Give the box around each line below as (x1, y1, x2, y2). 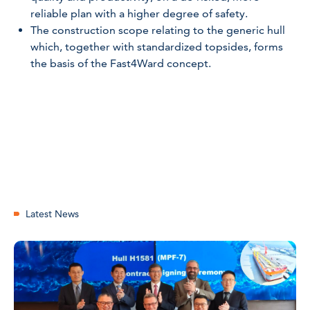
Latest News (26, 208, 79, 220)
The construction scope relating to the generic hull (30, 24, 285, 37)
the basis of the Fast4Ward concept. (30, 57, 211, 70)
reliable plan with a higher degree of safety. (30, 7, 248, 20)
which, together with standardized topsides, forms (30, 40, 283, 53)
